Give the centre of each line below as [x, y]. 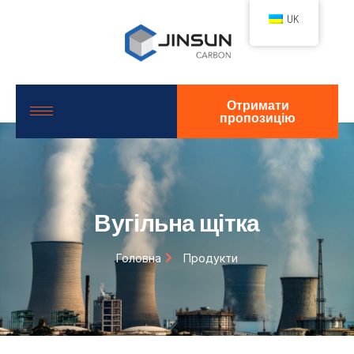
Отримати [258, 104]
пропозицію [258, 117]
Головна [139, 258]
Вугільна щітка [177, 222]
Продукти [210, 258]
